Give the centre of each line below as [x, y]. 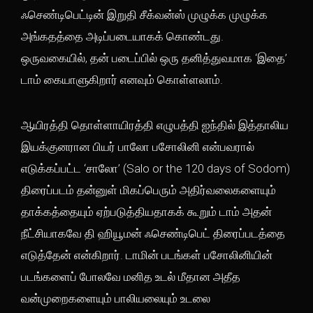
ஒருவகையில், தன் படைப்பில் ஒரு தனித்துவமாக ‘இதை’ [154, 58]
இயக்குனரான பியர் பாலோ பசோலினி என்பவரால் [138, 147]
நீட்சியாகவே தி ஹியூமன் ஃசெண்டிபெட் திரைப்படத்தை [153, 233]
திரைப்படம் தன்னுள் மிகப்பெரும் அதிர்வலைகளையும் [148, 190]
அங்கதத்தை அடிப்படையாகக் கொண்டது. [122, 36]
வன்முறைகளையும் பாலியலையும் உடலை [116, 298]
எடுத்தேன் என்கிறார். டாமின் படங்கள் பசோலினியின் [147, 255]
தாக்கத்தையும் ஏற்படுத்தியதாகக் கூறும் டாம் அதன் [146, 212]
